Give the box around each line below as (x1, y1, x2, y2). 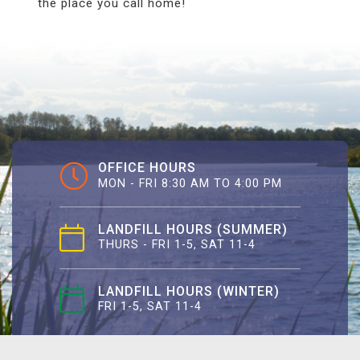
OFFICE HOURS (98, 159, 196, 175)
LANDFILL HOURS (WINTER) (98, 283, 280, 299)
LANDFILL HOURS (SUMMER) (98, 221, 288, 237)
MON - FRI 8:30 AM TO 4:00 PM (98, 176, 282, 190)
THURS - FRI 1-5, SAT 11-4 (98, 238, 256, 252)
